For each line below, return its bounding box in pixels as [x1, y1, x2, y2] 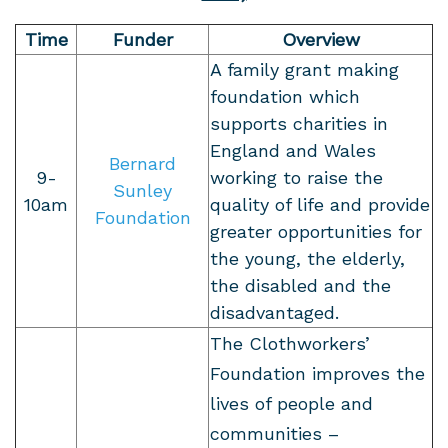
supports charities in [210, 113, 388, 135]
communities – [210, 423, 339, 445]
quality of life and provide [210, 194, 430, 216]
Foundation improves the [210, 363, 425, 385]
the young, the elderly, [210, 248, 405, 270]
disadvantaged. [210, 302, 339, 324]
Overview [281, 29, 360, 51]
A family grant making [210, 59, 399, 81]
